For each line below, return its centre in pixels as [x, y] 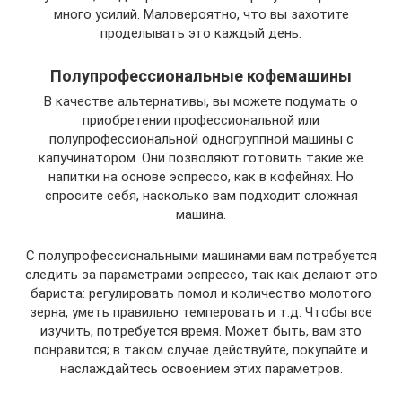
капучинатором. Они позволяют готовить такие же [201, 157]
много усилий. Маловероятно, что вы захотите [201, 14]
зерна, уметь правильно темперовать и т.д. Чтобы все [201, 312]
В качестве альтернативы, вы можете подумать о [201, 101]
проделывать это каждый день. [201, 33]
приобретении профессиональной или [201, 120]
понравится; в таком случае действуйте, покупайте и [201, 350]
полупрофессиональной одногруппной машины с [201, 139]
